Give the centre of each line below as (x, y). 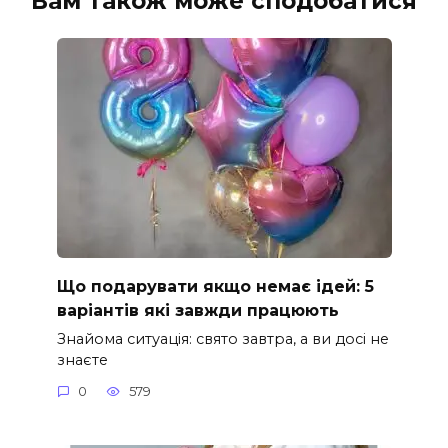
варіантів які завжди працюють (197, 310)
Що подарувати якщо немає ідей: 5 (215, 286)
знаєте (82, 359)
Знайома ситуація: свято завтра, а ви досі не (222, 338)
